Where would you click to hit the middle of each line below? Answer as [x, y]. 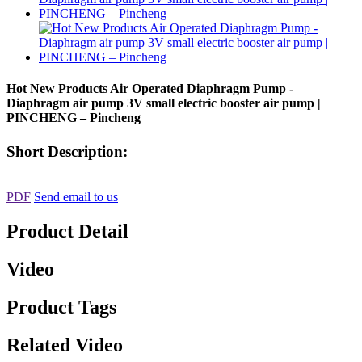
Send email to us [76, 197]
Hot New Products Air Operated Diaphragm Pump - [150, 89]
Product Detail [67, 232]
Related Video [65, 345]
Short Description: [67, 151]
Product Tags [61, 307]
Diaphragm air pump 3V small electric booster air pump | [164, 103]
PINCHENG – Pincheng [74, 118]
